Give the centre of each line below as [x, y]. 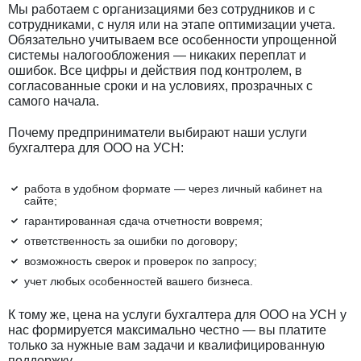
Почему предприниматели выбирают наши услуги [158, 132]
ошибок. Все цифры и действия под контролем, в [155, 70]
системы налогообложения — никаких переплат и [157, 55]
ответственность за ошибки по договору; [131, 241]
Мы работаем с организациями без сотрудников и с [162, 9]
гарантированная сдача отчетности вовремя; [143, 220]
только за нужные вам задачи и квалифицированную [166, 345]
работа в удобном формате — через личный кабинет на [173, 188]
